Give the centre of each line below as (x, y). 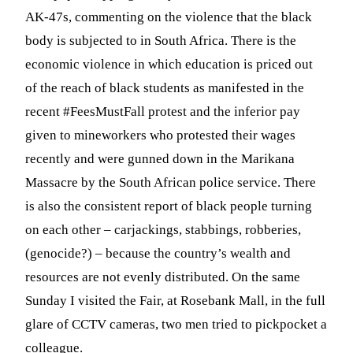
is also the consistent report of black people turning (169, 206)
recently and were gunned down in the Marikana (160, 158)
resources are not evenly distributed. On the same (163, 277)
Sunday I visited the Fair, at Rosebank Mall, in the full (176, 300)
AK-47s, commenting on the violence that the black (169, 17)
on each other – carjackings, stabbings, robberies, (163, 229)
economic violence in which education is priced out (169, 64)
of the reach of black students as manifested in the (165, 87)
